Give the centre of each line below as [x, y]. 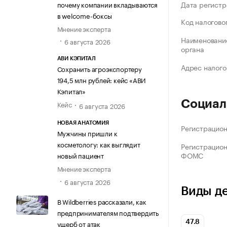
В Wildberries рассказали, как [102, 201]
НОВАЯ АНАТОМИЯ [83, 123]
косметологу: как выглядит [99, 144]
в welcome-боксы [84, 15]
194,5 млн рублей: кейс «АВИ [102, 80]
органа [193, 49]
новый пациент [80, 155]
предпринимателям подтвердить [108, 212]
